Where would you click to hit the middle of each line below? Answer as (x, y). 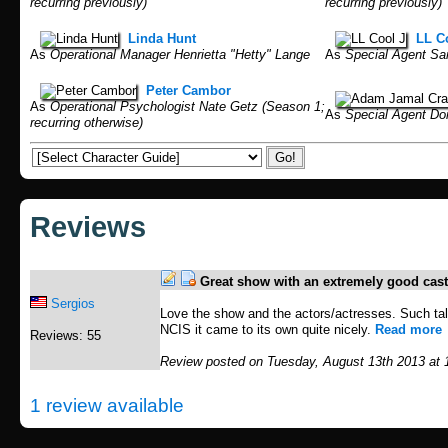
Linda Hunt (162, 38)
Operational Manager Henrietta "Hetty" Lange (178, 54)
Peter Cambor (188, 90)
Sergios (73, 303)
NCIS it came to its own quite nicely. (267, 329)
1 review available (107, 405)
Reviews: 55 (65, 335)
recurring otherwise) (86, 122)
